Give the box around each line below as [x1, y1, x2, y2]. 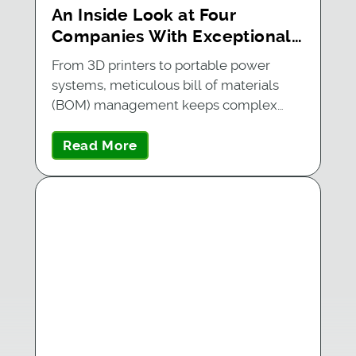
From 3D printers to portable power [51, 56, 270, 73]
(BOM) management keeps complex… [51, 96, 284, 113]
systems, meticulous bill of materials [51, 76, 279, 93]
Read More [62, 137, 138, 153]
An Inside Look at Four [51, 5, 237, 25]
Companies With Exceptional [51, 26, 292, 46]
